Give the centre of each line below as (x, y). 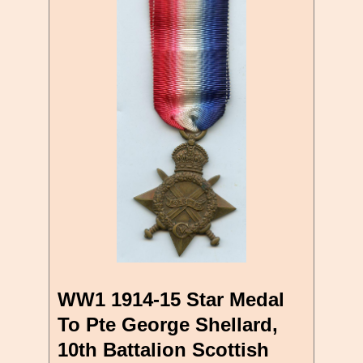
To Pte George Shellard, (168, 324)
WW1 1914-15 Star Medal (171, 299)
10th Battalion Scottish (163, 349)
